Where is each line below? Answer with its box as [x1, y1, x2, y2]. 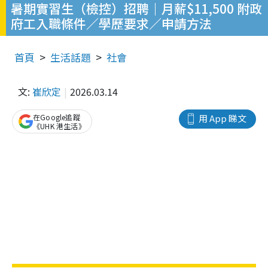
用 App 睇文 [199, 112, 246, 125]
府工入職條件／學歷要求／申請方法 [11, 14, 212, 33]
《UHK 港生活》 [33, 121, 86, 132]
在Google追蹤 [33, 112, 80, 123]
